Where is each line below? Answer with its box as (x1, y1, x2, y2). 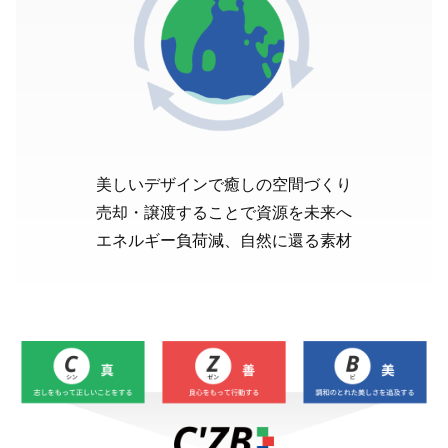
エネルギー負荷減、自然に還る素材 (96, 231, 352, 249)
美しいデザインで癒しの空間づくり (96, 175, 352, 193)
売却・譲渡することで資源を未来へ (96, 203, 352, 221)
